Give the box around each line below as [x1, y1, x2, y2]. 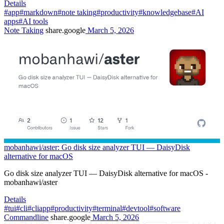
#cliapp [27, 204, 50, 213]
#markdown [19, 8, 57, 17]
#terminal [92, 204, 122, 213]
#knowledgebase [138, 8, 191, 17]
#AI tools [18, 17, 48, 26]
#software [149, 204, 180, 213]
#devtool [122, 204, 149, 213]
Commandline [4, 213, 48, 222]
